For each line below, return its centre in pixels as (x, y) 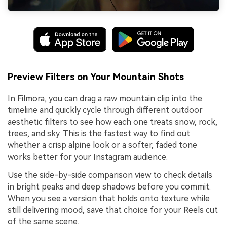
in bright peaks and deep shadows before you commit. (109, 187)
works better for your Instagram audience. (88, 157)
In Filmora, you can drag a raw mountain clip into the (105, 99)
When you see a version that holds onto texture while (109, 199)
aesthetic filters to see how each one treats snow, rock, (112, 122)
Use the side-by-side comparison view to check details (110, 175)
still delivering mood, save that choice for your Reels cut (113, 210)
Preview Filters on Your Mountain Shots (96, 77)
